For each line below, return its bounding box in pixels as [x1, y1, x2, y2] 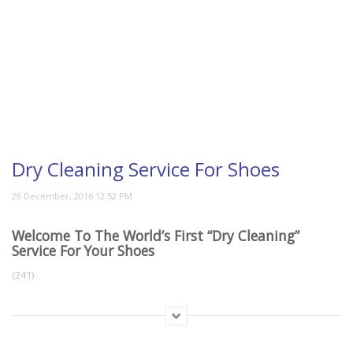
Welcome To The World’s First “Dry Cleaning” [12, 226, 299, 246]
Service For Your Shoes [12, 241, 154, 261]
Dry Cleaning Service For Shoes [12, 156, 280, 183]
